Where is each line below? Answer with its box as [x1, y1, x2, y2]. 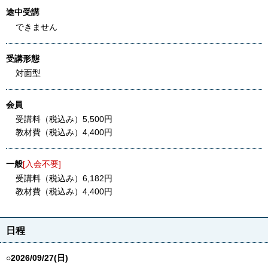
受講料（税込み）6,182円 [16, 173, 112, 184]
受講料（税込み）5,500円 [16, 114, 112, 124]
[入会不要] [23, 159, 61, 169]
